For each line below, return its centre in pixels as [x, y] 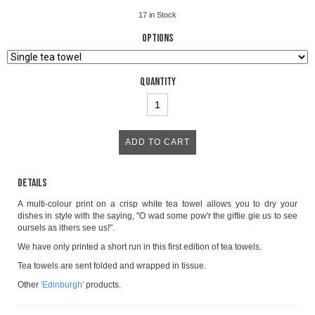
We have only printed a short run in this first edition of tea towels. [140, 247]
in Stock [163, 15]
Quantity [157, 82]
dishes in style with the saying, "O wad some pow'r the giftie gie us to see [157, 216]
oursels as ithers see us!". [66, 228]
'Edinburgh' [62, 285]
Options [157, 39]
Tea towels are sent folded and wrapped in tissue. [112, 266]
